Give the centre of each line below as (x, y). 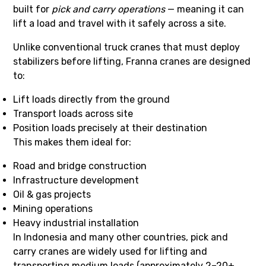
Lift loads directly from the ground (92, 99)
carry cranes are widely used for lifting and (110, 251)
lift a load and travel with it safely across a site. (120, 23)
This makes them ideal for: (72, 142)
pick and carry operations (109, 9)
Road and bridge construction (80, 166)
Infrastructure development (76, 180)
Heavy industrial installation (76, 223)
